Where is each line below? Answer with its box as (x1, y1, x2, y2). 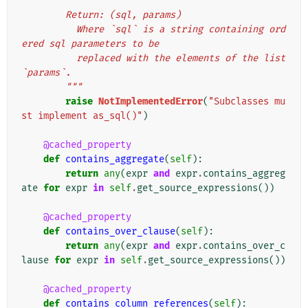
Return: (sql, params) (65, 9, 181, 21)
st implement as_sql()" (21, 110, 142, 122)
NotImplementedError (98, 96, 203, 108)
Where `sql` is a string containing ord (21, 23, 76, 36)
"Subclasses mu (208, 96, 285, 108)
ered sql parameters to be (21, 38, 159, 50)
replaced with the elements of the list (21, 52, 76, 65)
